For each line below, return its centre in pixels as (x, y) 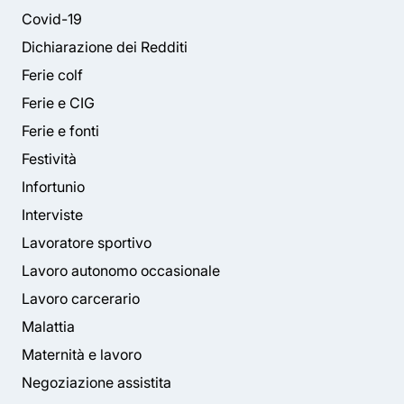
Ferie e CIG (58, 103)
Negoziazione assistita (96, 382)
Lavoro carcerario (81, 298)
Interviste (52, 215)
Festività (49, 159)
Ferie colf (52, 75)
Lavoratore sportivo (87, 243)
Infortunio (53, 187)
